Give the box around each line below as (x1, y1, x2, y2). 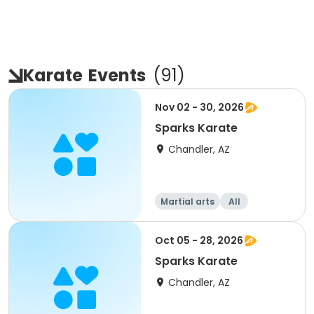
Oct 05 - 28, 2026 (155, 233, 243, 247)
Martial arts (161, 196, 214, 207)
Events (88, 64, 146, 87)
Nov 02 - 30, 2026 (155, 100, 244, 114)
